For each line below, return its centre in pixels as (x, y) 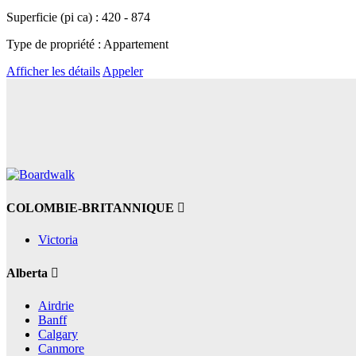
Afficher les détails (53, 71)
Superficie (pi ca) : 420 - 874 (78, 17)
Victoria (58, 240)
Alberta (29, 273)
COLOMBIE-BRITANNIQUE (92, 207)
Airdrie (56, 305)
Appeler (123, 71)
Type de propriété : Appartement (87, 44)
